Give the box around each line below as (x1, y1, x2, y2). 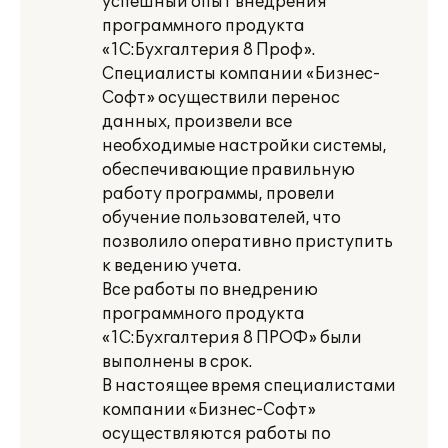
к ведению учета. (102, 256, 241, 276)
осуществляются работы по (102, 424, 331, 444)
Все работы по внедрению (102, 280, 318, 300)
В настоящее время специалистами (102, 376, 396, 396)
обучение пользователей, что (102, 208, 341, 228)
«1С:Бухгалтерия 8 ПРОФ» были (102, 328, 362, 348)
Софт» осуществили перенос (102, 88, 340, 108)
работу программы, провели (102, 184, 335, 204)
